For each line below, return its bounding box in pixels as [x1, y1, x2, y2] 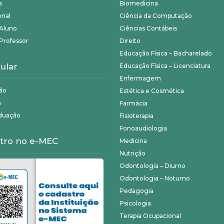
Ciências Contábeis [119, 24, 177, 32]
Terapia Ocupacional [119, 212, 181, 220]
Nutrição [119, 149, 145, 157]
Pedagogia [119, 187, 153, 195]
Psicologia [119, 199, 151, 207]
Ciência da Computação [119, 12, 192, 20]
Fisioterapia [119, 112, 153, 120]
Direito [119, 37, 140, 45]
